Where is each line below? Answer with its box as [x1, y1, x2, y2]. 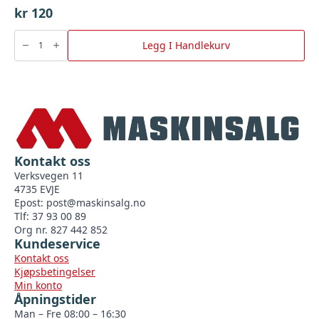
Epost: [14, 196, 46, 210]
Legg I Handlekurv [142, 38, 230, 52]
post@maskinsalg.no [46, 196, 145, 210]
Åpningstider [14, 291, 96, 308]
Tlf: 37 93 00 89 [14, 209, 86, 224]
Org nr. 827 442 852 [14, 223, 108, 237]
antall [14, 95, 36, 108]
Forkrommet [14, 86, 63, 99]
